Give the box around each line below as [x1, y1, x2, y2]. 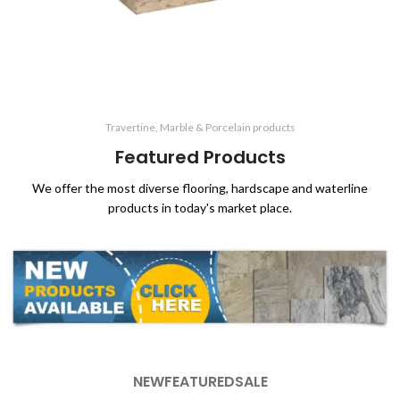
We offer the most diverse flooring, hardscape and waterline [32, 179, 368, 196]
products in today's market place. [108, 199, 292, 215]
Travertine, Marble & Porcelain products [104, 120, 296, 134]
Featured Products [114, 144, 286, 170]
